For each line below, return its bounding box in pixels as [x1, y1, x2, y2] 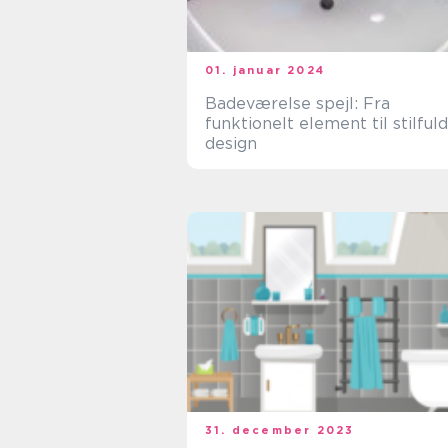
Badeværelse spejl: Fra [205, 94, 390, 113]
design [205, 134, 257, 153]
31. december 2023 [205, 423, 355, 437]
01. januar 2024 [205, 63, 325, 77]
